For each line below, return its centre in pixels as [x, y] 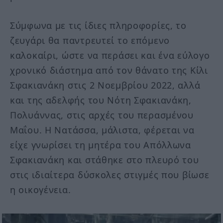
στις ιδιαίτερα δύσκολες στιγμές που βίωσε [110, 174]
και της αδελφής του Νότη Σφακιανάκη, [101, 100]
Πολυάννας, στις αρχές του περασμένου [102, 115]
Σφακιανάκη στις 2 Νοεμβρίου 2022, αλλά [105, 85]
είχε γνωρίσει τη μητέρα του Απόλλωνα [101, 145]
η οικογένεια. [41, 189]
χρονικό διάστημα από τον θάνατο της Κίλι [109, 70]
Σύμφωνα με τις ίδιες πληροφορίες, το [98, 25]
